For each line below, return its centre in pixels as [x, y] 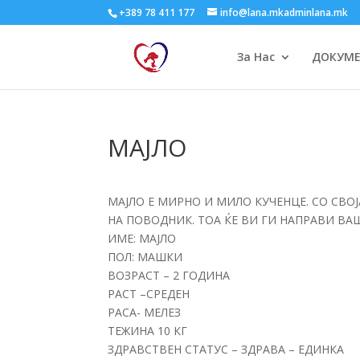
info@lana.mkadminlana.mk [284, 12]
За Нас [256, 57]
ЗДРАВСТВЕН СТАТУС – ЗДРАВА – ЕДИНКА [226, 349]
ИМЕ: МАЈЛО [142, 238]
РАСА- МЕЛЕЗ [145, 312]
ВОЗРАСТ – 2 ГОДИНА [169, 275]
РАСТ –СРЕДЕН [149, 294]
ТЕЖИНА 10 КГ [148, 331]
